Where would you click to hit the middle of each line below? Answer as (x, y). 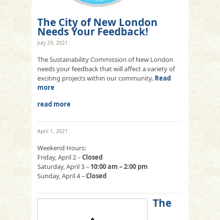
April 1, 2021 (53, 131)
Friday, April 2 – (60, 157)
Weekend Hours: (62, 148)
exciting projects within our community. (96, 78)
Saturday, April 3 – (64, 166)
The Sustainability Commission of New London (105, 59)
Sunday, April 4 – (62, 176)
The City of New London (97, 22)
